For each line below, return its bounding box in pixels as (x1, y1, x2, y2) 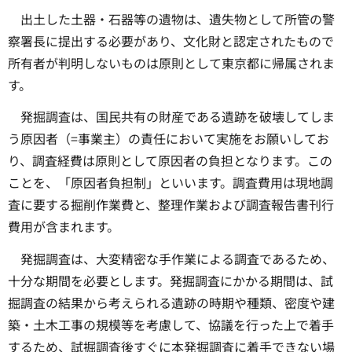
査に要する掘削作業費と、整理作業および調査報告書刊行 (8, 195, 334, 214)
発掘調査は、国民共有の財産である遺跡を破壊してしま (20, 107, 335, 126)
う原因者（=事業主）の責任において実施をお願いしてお (8, 129, 329, 148)
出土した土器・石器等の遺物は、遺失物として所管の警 (20, 9, 335, 28)
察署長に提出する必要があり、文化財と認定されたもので (8, 31, 334, 50)
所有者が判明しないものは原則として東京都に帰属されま (8, 53, 335, 72)
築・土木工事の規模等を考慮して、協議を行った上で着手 (8, 315, 334, 335)
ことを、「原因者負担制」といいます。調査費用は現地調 (8, 173, 333, 192)
